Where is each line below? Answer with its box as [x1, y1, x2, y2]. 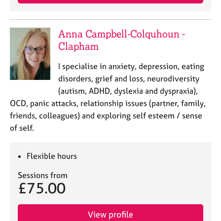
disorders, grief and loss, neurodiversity [58, 74, 199, 83]
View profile [88, 209, 133, 220]
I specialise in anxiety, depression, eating [58, 61, 204, 71]
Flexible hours [27, 151, 77, 161]
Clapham [58, 40, 99, 52]
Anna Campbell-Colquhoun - [58, 28, 185, 40]
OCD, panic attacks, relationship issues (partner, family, [10, 98, 206, 108]
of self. [10, 123, 34, 133]
